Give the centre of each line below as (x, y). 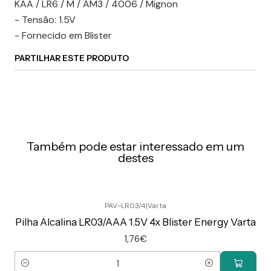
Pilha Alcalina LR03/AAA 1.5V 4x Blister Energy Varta (135, 222)
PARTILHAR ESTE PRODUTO (72, 58)
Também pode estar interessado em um (135, 146)
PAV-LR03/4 (125, 206)
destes (135, 158)
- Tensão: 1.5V (45, 20)
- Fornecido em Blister (63, 35)
